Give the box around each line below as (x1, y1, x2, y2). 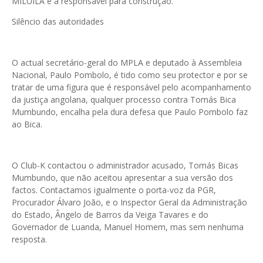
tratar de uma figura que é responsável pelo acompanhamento (12, 82, 251, 93)
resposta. (12, 234, 47, 245)
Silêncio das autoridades (12, 16, 104, 28)
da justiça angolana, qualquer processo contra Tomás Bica (12, 94, 236, 106)
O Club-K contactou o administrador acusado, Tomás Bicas (12, 160, 238, 171)
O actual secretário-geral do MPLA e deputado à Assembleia (12, 57, 242, 69)
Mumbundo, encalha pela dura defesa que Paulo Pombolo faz (12, 106, 248, 118)
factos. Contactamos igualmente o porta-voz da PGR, (12, 184, 216, 196)
